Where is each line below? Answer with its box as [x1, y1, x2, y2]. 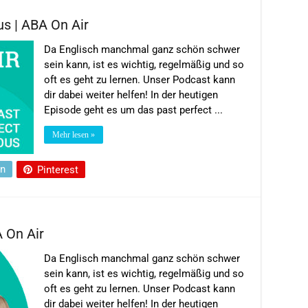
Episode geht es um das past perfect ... [44, 103, 223, 116]
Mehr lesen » [52, 129, 95, 140]
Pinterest [37, 163, 78, 176]
